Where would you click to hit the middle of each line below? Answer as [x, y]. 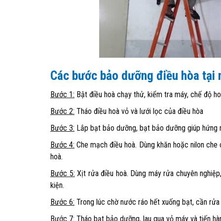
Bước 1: [62, 94]
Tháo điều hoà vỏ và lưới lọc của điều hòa [139, 111]
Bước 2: [62, 111]
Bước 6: [62, 202]
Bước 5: [63, 173]
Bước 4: [63, 145]
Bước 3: [62, 128]
